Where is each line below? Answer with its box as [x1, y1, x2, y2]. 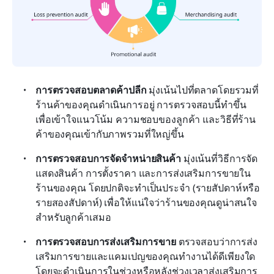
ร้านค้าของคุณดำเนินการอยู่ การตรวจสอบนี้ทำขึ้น [35, 98, 246, 112]
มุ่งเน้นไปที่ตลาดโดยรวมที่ [146, 83, 259, 97]
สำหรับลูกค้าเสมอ [35, 210, 111, 224]
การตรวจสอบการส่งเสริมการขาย [35, 235, 176, 249]
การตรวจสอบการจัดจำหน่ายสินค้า [35, 152, 181, 166]
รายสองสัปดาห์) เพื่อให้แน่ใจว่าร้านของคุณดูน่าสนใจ [35, 196, 257, 210]
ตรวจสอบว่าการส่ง [176, 235, 257, 249]
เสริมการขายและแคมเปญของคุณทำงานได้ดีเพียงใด [35, 250, 256, 264]
